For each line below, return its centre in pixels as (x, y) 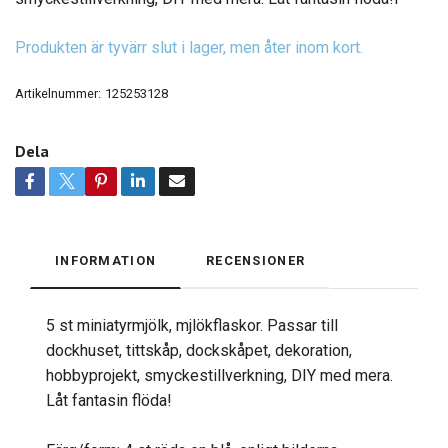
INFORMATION (106, 260)
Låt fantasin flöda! (109, 400)
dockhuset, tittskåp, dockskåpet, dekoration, (199, 350)
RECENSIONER (256, 260)
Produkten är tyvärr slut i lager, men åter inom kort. (189, 47)
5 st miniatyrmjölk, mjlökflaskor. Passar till (192, 325)
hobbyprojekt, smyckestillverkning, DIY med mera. (219, 375)
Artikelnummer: (58, 93)
